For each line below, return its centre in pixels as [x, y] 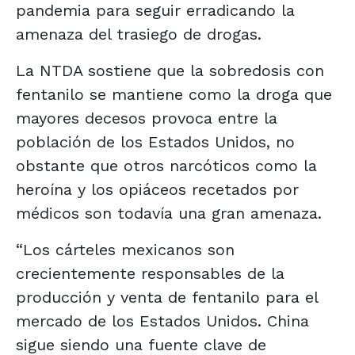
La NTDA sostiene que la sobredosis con [170, 70]
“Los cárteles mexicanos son [125, 249]
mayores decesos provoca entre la [147, 118]
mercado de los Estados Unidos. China [162, 321]
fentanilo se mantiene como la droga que [174, 94]
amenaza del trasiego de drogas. [139, 34]
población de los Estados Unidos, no [155, 141]
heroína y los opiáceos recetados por [157, 189]
